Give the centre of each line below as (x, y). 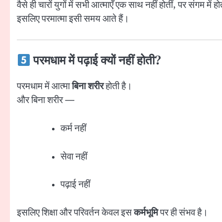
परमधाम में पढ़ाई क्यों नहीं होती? (96, 61)
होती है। (118, 86)
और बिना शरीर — (46, 100)
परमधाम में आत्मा (44, 86)
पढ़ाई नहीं (75, 185)
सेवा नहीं (74, 156)
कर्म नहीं (73, 128)
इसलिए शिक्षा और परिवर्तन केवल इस (75, 212)
